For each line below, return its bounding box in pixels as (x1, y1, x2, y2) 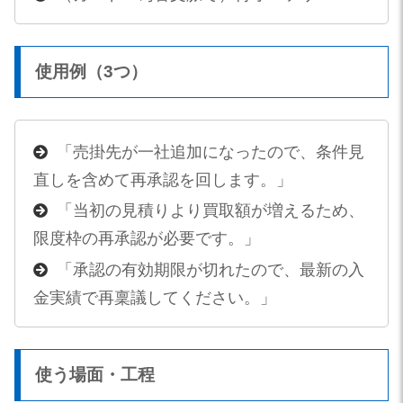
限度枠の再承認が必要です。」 (32, 229, 260, 248)
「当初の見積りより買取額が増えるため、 (56, 201, 364, 220)
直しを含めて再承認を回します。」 (32, 170, 292, 189)
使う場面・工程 (35, 364, 155, 384)
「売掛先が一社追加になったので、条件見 (56, 142, 364, 161)
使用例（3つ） (35, 62, 148, 82)
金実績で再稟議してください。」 (32, 288, 276, 307)
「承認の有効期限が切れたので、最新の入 (56, 260, 364, 279)
